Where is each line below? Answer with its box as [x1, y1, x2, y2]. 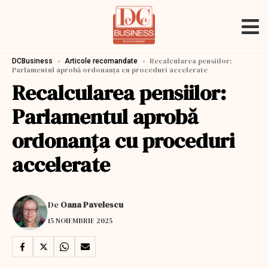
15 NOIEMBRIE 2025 [48, 215, 112, 226]
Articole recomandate [65, 57, 138, 65]
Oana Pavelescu [60, 198, 123, 211]
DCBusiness [12, 57, 53, 65]
